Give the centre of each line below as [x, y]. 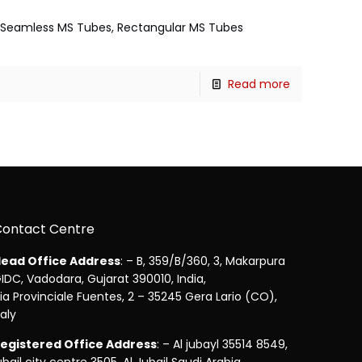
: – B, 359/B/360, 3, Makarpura [203, 261]
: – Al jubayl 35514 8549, [223, 344]
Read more [259, 84]
